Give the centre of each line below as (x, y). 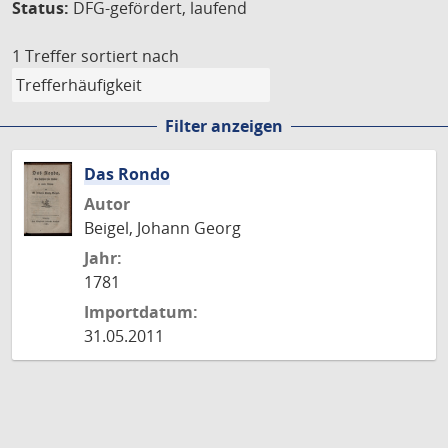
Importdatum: (141, 312)
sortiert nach (130, 56)
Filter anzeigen (224, 126)
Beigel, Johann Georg (162, 228)
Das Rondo (127, 174)
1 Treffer (44, 56)
